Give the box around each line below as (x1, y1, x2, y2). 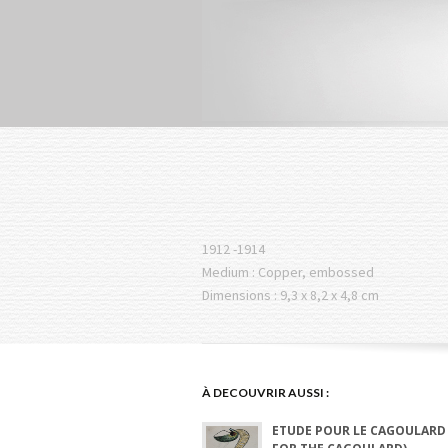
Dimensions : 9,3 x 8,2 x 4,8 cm (202, 286, 379, 304)
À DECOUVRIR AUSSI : (202, 385, 329, 400)
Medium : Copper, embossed (202, 263, 374, 281)
